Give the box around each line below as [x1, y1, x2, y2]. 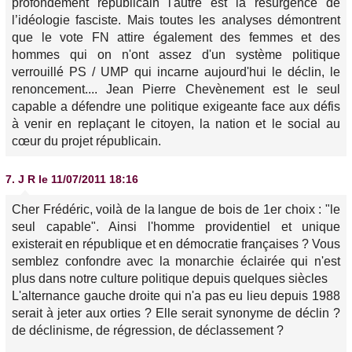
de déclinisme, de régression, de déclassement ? [12, 324, 284, 337]
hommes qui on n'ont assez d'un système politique [12, 48, 340, 61]
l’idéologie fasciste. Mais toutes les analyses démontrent [12, 13, 340, 27]
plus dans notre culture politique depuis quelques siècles [12, 272, 328, 285]
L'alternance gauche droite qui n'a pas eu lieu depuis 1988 [12, 289, 340, 302]
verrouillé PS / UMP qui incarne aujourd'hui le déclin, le [12, 65, 340, 79]
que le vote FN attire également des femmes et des [12, 31, 340, 44]
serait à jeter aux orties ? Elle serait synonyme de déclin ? [12, 306, 340, 320]
